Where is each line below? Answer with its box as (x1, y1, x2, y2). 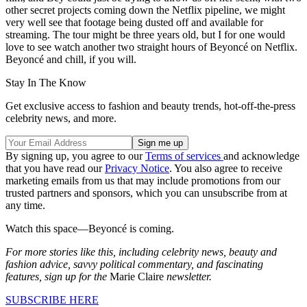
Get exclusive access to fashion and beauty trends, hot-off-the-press (5, 99, 295, 112)
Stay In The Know (5, 76, 86, 88)
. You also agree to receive (169, 162, 282, 174)
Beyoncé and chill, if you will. (5, 53, 136, 65)
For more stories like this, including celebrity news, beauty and (5, 245, 277, 258)
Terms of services (145, 149, 223, 162)
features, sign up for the (5, 270, 110, 282)
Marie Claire (110, 270, 167, 282)
